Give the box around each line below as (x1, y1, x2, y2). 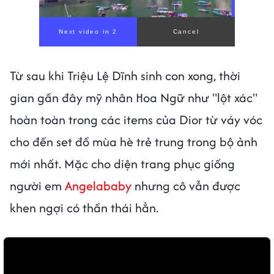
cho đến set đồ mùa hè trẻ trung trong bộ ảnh (10, 133, 257, 151)
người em (10, 177, 65, 195)
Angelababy (65, 177, 131, 195)
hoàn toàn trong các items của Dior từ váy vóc (10, 111, 262, 129)
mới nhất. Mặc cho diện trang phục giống (10, 155, 235, 173)
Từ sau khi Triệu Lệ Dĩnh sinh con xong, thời (10, 67, 240, 85)
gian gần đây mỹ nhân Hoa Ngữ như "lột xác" (10, 89, 257, 107)
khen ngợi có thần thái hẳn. (10, 199, 158, 217)
